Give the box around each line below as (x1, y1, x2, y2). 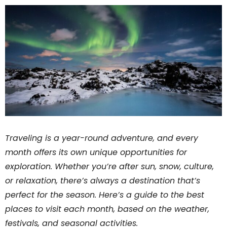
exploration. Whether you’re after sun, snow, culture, (5, 161, 214, 173)
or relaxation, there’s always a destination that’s (5, 175, 200, 187)
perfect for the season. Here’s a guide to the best (5, 189, 204, 201)
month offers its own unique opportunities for (5, 146, 187, 159)
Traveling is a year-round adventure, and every (5, 132, 198, 144)
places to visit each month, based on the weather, (5, 203, 209, 215)
